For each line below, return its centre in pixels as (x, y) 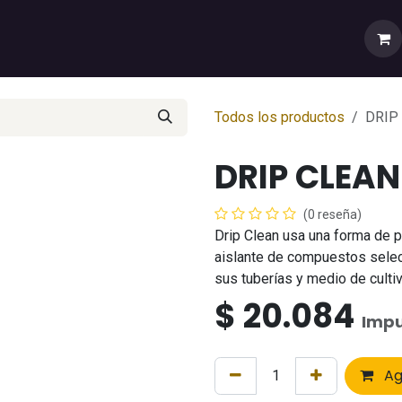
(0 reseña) (332, 214)
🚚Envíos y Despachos (276, 38)
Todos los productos (280, 117)
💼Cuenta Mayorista (114, 38)
